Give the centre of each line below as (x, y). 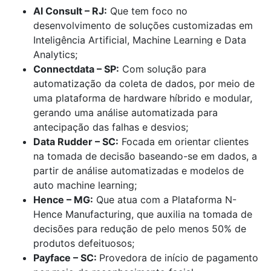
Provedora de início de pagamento (179, 257)
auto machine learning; (85, 185)
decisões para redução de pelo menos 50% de (140, 228)
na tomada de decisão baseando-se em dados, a (145, 156)
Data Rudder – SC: (76, 141)
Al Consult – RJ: (70, 11)
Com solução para (163, 69)
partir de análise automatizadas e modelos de (139, 170)
